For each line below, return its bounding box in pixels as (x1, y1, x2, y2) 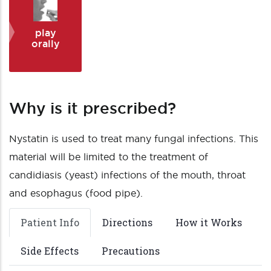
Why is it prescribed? (9, 99, 176, 117)
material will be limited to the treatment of (9, 151, 208, 162)
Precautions (102, 244, 160, 257)
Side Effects (21, 244, 79, 257)
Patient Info (21, 216, 79, 229)
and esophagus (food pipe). (9, 188, 143, 198)
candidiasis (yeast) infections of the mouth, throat (9, 169, 246, 180)
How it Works (175, 216, 242, 229)
